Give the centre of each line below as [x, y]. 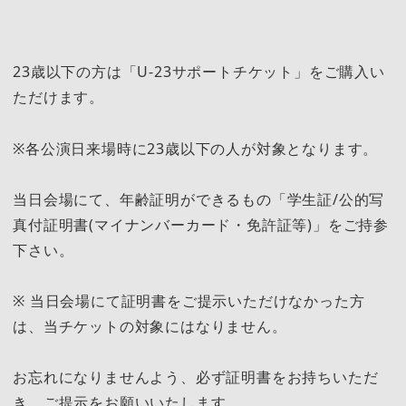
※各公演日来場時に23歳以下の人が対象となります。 [196, 148]
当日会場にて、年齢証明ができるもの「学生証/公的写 [199, 199]
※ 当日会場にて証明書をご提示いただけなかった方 [189, 301]
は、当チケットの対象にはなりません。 [150, 327]
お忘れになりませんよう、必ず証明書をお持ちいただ [196, 377]
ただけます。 [58, 97]
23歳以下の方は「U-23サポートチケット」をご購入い [199, 72]
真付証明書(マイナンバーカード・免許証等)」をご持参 [201, 224]
